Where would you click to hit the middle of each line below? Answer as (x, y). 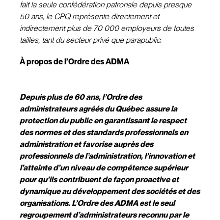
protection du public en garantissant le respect (103, 121)
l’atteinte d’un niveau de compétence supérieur (104, 168)
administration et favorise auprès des (86, 144)
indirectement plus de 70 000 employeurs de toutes (107, 28)
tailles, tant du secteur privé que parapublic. (91, 40)
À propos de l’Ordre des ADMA (74, 62)
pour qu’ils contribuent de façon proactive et (99, 179)
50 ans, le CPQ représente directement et (89, 16)
